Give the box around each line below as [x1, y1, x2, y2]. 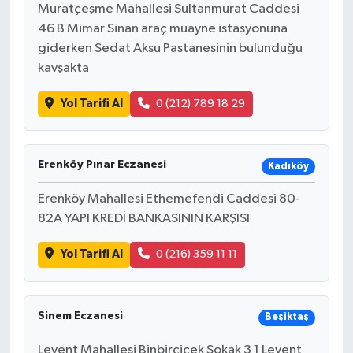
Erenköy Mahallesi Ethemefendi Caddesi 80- [37, 192, 300, 206]
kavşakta [37, 61, 89, 75]
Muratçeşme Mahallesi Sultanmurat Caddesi [37, 2, 299, 16]
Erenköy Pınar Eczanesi [37, 159, 166, 171]
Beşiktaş [264, 312, 309, 323]
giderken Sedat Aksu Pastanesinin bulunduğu [37, 41, 303, 55]
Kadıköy [267, 161, 309, 172]
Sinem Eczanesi [37, 310, 123, 321]
